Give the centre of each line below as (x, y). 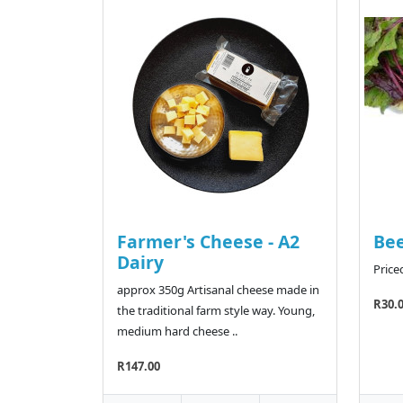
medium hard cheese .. (177, 331)
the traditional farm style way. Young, (216, 311)
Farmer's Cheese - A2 (208, 242)
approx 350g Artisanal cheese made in (218, 290)
